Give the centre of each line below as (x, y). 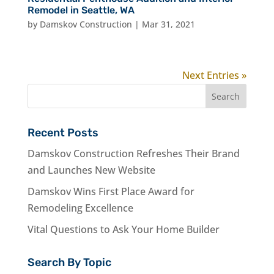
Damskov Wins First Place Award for (111, 191)
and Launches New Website (91, 170)
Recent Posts (63, 132)
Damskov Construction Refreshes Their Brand (133, 153)
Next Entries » (215, 75)
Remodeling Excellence (80, 208)
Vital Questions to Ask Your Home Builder (123, 229)
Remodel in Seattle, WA (81, 10)
